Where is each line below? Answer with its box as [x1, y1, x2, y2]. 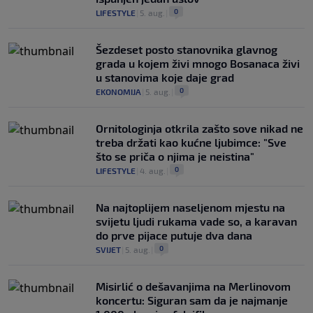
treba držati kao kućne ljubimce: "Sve [96, 135, 286, 149]
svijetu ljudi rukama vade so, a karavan [96, 214, 297, 228]
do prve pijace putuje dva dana [96, 228, 252, 242]
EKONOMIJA [96, 86, 141, 96]
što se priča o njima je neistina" [96, 149, 254, 163]
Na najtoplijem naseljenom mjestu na [96, 200, 285, 214]
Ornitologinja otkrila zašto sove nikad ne [96, 121, 303, 135]
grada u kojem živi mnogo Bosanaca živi [96, 56, 300, 70]
